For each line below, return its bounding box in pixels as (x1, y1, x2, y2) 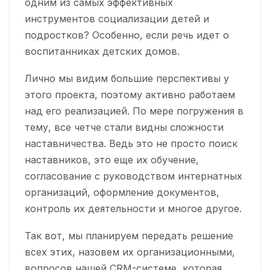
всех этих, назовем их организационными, (25, 245, 235, 258)
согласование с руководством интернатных (25, 169, 242, 182)
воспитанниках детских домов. (25, 45, 180, 57)
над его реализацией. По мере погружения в (25, 104, 243, 117)
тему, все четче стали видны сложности (25, 121, 224, 133)
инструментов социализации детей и (25, 12, 209, 25)
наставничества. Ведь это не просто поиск (25, 137, 237, 149)
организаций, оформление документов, (25, 186, 219, 198)
